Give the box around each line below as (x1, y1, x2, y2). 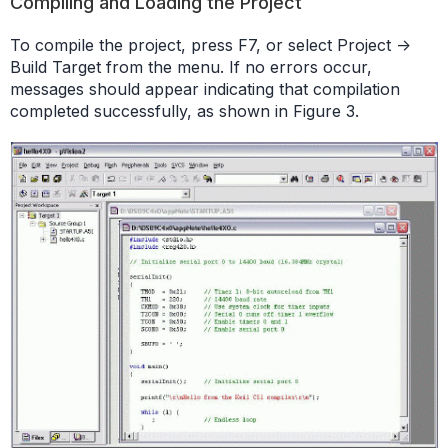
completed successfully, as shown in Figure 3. (10, 101, 359, 122)
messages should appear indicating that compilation (10, 79, 400, 100)
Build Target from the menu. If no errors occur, (10, 57, 372, 78)
